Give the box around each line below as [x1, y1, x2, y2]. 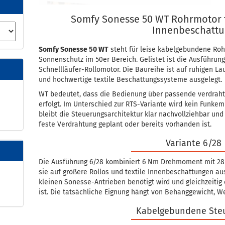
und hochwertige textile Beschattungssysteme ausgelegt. [39, 75, 222, 84]
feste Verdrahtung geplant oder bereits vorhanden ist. [39, 120, 212, 129]
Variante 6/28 [166, 138, 222, 149]
